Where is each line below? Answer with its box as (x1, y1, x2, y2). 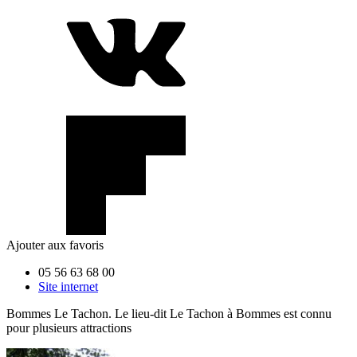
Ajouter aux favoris (6, 237, 104, 252)
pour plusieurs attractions (6, 320, 131, 335)
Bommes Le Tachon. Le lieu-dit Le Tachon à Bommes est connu (6, 306, 331, 320)
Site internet (38, 279, 98, 293)
